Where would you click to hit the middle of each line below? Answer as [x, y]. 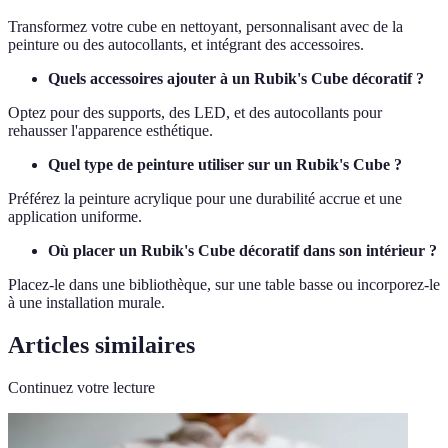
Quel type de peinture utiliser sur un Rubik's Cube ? [225, 165]
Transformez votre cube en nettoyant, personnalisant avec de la [205, 27]
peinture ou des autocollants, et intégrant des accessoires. [186, 45]
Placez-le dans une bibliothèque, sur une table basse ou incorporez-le [224, 285]
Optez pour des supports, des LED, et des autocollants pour [195, 113]
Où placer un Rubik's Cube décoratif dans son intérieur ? [242, 251]
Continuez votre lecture [81, 387]
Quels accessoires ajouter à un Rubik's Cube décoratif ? [236, 79]
